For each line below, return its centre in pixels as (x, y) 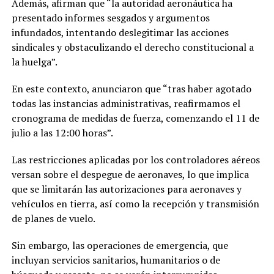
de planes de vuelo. (53, 218)
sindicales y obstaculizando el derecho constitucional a (132, 47)
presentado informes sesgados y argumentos (110, 17)
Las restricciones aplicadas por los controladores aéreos (135, 159)
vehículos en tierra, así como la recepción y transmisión (135, 203)
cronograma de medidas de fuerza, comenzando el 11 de (135, 118)
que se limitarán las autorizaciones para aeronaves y (126, 189)
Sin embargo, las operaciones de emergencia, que (120, 245)
